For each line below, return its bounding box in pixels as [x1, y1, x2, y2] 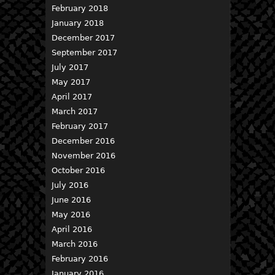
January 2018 [52, 18, 104, 28]
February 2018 [52, 4, 108, 13]
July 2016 [52, 180, 88, 190]
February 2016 [52, 254, 108, 263]
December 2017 [52, 33, 115, 42]
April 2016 [52, 225, 92, 234]
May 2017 [52, 77, 90, 87]
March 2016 [52, 239, 98, 249]
